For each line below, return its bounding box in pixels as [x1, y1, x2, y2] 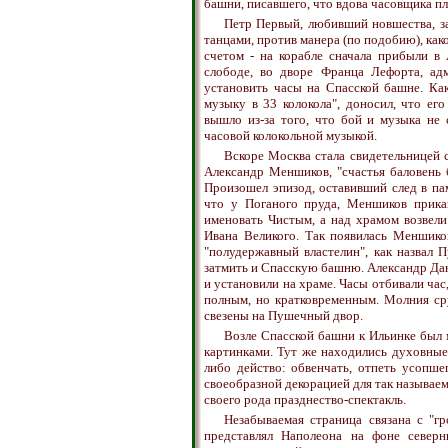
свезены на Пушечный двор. [204, 308, 363, 323]
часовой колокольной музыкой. [204, 128, 377, 143]
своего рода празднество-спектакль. [204, 392, 406, 407]
